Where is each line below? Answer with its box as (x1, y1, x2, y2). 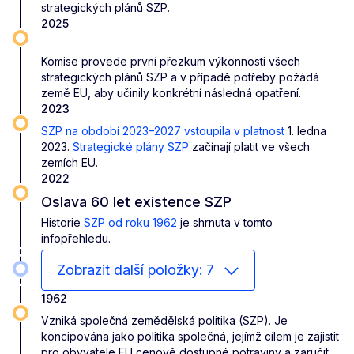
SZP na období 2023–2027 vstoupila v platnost (41, 123, 288, 137)
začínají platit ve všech (189, 139, 310, 153)
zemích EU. (41, 155, 98, 169)
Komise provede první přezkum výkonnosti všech (41, 54, 300, 68)
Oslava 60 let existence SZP (41, 193, 232, 210)
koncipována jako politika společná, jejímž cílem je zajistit (41, 329, 339, 343)
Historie (41, 215, 84, 229)
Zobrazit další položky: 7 (57, 261, 214, 278)
